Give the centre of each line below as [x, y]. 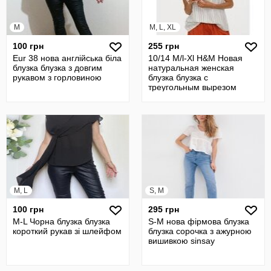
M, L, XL [163, 27]
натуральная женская [191, 68]
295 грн [164, 209]
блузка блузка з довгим [57, 68]
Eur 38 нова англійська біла [67, 58]
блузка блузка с [178, 77]
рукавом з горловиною [57, 77]
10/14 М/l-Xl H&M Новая [195, 58]
